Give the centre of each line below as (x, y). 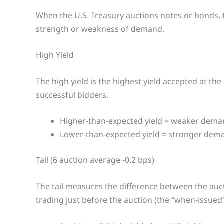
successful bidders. (72, 95)
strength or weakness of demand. (100, 29)
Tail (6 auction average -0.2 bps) (95, 160)
